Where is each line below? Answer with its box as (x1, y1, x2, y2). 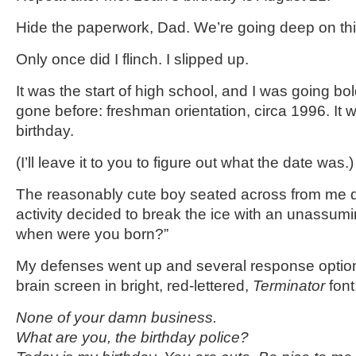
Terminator (253, 277, 325, 294)
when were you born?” (16, 226, 168, 242)
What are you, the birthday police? (16, 329, 249, 346)
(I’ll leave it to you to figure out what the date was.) (16, 154, 354, 171)
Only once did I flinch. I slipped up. (16, 51, 249, 68)
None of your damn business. (16, 309, 217, 326)
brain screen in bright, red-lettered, (16, 277, 253, 294)
